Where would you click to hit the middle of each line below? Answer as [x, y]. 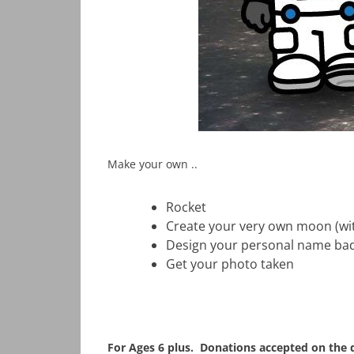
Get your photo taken [230, 264]
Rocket [186, 207]
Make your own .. [153, 164]
